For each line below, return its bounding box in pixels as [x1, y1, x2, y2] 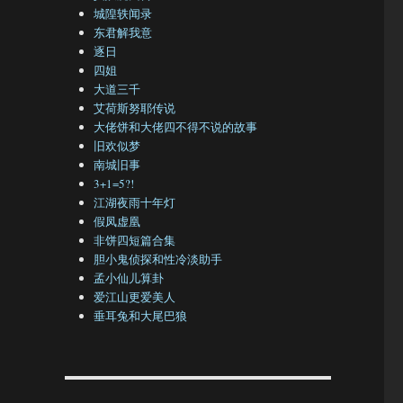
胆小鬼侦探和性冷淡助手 [94, 251, 223, 268]
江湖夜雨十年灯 [94, 194, 176, 211]
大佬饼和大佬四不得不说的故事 [94, 119, 258, 136]
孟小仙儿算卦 [94, 270, 165, 287]
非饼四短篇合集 [94, 232, 176, 249]
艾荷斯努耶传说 [94, 100, 176, 117]
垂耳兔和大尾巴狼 [94, 308, 188, 325]
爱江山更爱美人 [94, 289, 176, 306]
